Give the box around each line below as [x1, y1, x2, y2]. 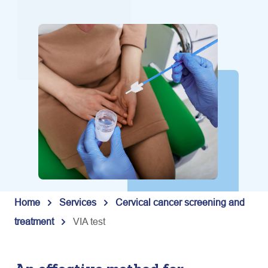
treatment [14, 215, 54, 228]
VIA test [73, 215, 105, 228]
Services [59, 196, 96, 209]
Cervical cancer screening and [115, 196, 245, 209]
